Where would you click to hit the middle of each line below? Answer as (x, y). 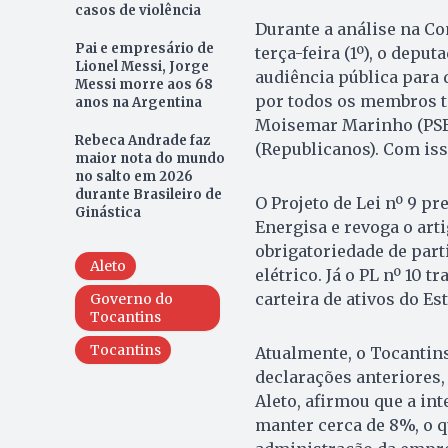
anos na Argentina (138, 103)
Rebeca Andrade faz (142, 141)
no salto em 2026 (133, 177)
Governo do (131, 299)
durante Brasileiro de (148, 195)
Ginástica (107, 213)
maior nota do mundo (149, 159)
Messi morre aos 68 (143, 85)
